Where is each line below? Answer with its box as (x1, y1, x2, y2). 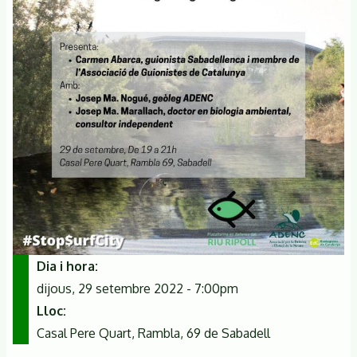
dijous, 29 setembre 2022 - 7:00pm (37, 280, 238, 296)
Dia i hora (37, 258, 95, 274)
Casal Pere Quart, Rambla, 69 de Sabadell (37, 325, 270, 341)
